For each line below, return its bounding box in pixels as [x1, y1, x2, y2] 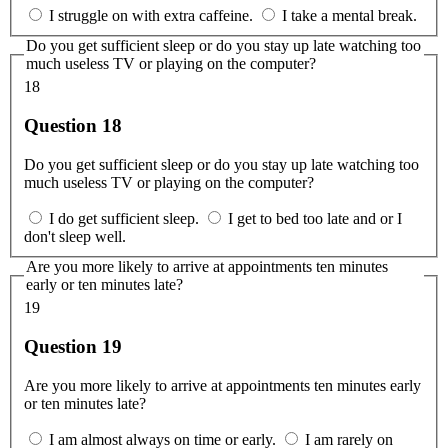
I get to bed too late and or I [228, 209, 402, 227]
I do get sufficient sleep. [49, 209, 199, 227]
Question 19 [24, 336, 122, 357]
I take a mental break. [282, 6, 417, 24]
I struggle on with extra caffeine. [49, 6, 253, 24]
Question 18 [24, 114, 122, 136]
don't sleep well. [24, 227, 126, 245]
